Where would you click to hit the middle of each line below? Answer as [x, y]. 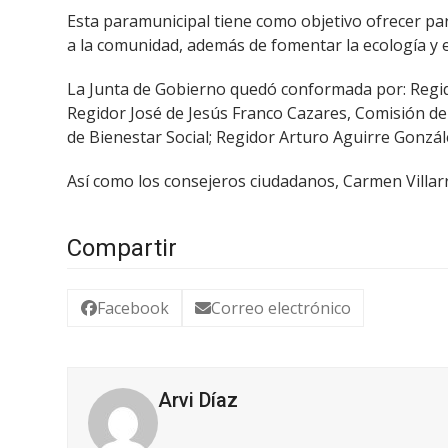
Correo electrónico [281, 308]
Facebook [132, 308]
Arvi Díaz [198, 400]
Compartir [122, 248]
